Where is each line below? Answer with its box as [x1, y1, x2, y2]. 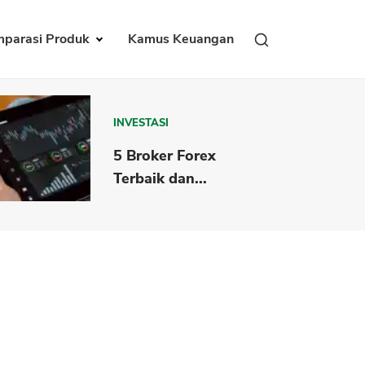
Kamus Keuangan [128, 30, 234, 49]
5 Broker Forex [113, 145, 217, 165]
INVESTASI [113, 115, 169, 130]
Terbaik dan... [113, 168, 208, 188]
